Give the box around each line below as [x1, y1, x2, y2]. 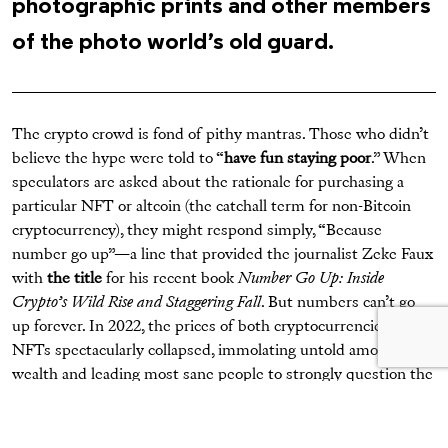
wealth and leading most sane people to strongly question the [12, 367, 433, 384]
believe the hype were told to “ [12, 151, 224, 168]
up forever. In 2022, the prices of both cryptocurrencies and [12, 319, 418, 336]
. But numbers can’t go [261, 295, 415, 312]
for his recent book [102, 271, 238, 288]
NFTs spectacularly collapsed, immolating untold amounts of [12, 343, 427, 360]
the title [47, 271, 102, 288]
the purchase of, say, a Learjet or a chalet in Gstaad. [12, 415, 360, 432]
